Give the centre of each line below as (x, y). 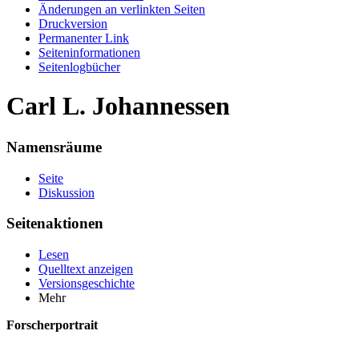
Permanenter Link (84, 38)
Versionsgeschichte (87, 284)
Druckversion (73, 24)
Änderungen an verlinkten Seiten (122, 9)
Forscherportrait (52, 325)
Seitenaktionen (55, 224)
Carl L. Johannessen (118, 106)
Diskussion (67, 192)
